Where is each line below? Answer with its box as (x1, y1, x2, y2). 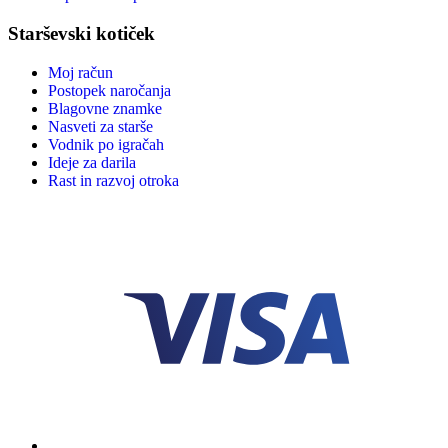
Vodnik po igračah (48, 135, 164, 153)
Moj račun (48, 63, 113, 81)
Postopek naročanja (48, 81, 171, 99)
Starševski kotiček (8, 22, 155, 44)
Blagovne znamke (48, 99, 162, 117)
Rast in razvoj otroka (48, 171, 179, 189)
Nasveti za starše (48, 117, 153, 135)
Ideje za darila (48, 153, 136, 171)
